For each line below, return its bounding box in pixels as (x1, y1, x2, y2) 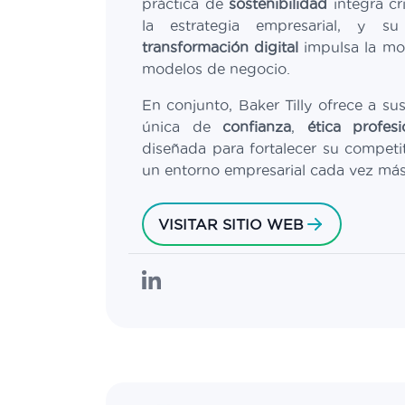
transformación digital (142, 39, 299, 55)
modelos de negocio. (142, 61, 290, 77)
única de (142, 118, 222, 135)
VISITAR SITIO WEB (158, 216, 304, 232)
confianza (222, 118, 291, 135)
